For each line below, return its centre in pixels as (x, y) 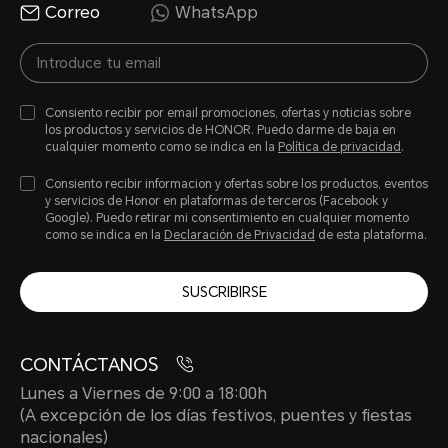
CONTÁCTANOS (91, 364)
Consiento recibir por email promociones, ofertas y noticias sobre (228, 112)
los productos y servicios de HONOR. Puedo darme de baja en (220, 129)
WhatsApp (216, 12)
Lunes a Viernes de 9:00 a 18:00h (143, 393)
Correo (72, 12)
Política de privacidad (339, 146)
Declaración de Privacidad (239, 234)
